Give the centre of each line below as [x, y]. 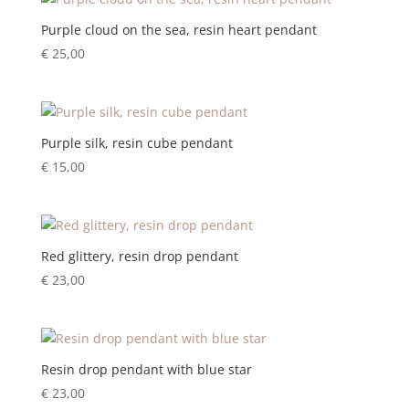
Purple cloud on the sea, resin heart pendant [178, 29]
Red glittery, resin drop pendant [139, 257]
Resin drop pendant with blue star [146, 370]
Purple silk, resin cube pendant [136, 142]
